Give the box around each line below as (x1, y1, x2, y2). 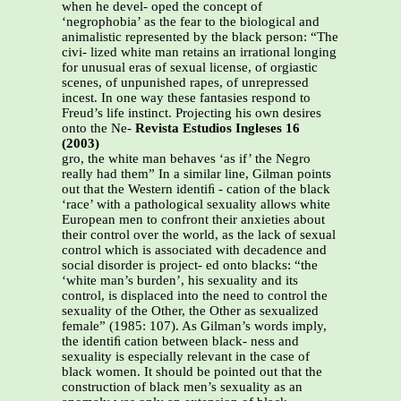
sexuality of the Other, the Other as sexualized (62, 303, 319, 319)
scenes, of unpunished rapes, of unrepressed (62, 75, 309, 90)
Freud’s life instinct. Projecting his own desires (62, 106, 321, 121)
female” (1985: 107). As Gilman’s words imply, (62, 319, 327, 334)
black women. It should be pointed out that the (62, 364, 322, 380)
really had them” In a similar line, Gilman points (62, 166, 331, 182)
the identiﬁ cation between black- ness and (62, 334, 299, 349)
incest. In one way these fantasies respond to (62, 90, 311, 106)
